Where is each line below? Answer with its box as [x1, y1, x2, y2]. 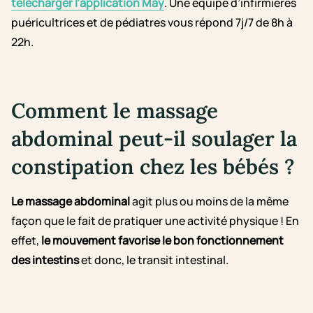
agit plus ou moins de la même [130, 194, 289, 210]
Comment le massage [11, 97, 218, 124]
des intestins [11, 252, 79, 268]
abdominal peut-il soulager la [11, 125, 297, 152]
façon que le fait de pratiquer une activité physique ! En [11, 213, 299, 229]
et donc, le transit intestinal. [79, 252, 228, 268]
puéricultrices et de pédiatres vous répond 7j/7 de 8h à [11, 15, 293, 31]
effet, [11, 233, 41, 249]
